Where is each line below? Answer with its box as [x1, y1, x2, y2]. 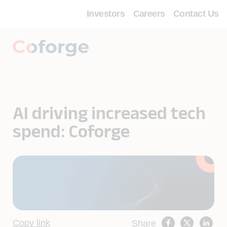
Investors [87, 9, 125, 19]
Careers [133, 9, 165, 19]
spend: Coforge [13, 121, 130, 141]
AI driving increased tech [13, 103, 206, 123]
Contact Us [173, 9, 219, 19]
